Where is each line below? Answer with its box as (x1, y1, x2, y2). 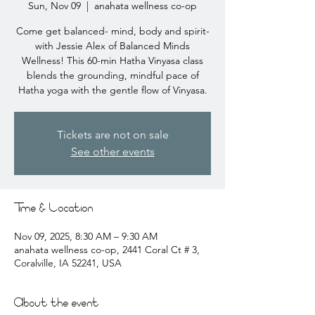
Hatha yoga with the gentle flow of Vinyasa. (18, 84, 207, 96)
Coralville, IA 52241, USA (14, 257, 122, 269)
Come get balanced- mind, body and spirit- (15, 25, 210, 37)
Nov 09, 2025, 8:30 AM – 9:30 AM (14, 230, 157, 243)
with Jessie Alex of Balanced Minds (35, 39, 190, 52)
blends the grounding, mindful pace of (26, 69, 199, 82)
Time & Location (14, 200, 94, 218)
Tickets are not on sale (56, 128, 169, 141)
